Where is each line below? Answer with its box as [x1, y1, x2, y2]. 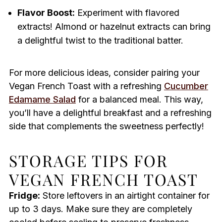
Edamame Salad [8, 94, 76, 105]
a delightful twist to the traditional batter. [17, 35, 183, 46]
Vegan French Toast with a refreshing [8, 81, 164, 92]
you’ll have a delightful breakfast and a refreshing [8, 108, 212, 118]
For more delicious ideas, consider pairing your [8, 67, 200, 78]
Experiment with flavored [74, 7, 179, 18]
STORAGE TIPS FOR [8, 150, 168, 171]
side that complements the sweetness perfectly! [8, 121, 204, 132]
